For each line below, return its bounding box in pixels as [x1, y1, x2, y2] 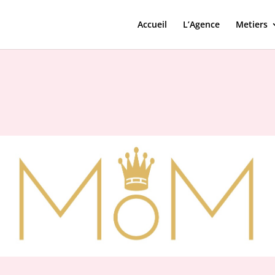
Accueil [137, 18, 167, 30]
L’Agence [182, 18, 220, 30]
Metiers [235, 18, 268, 30]
